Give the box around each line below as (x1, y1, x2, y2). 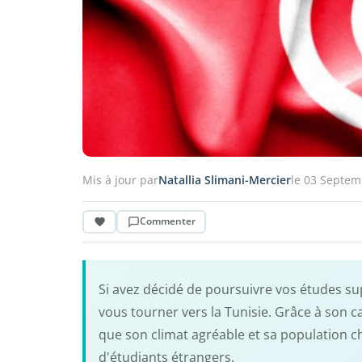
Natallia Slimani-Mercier (158, 171, 291, 187)
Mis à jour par (82, 171, 158, 187)
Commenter (139, 214, 196, 229)
